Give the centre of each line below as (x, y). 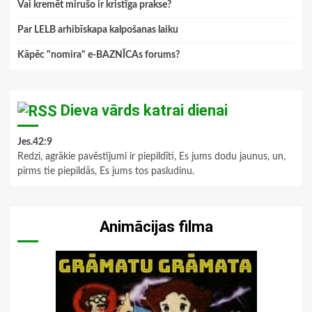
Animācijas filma (156, 227)
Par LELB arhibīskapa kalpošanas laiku (98, 30)
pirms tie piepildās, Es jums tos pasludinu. (106, 172)
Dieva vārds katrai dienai (144, 111)
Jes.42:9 (35, 142)
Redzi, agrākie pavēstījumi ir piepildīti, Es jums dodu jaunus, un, (151, 157)
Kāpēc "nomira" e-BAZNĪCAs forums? (99, 55)
